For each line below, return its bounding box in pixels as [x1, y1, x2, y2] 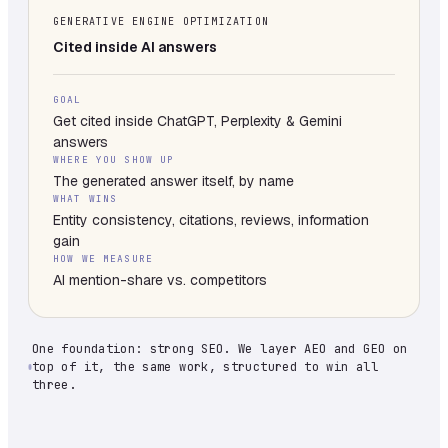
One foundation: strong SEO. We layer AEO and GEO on [31, 340, 408, 357]
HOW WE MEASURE [53, 251, 153, 265]
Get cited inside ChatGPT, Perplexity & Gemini [53, 111, 342, 130]
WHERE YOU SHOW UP [53, 152, 175, 166]
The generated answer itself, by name [53, 171, 294, 190]
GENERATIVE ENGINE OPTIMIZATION [53, 14, 270, 28]
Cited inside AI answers [53, 37, 217, 56]
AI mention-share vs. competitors [53, 270, 267, 289]
